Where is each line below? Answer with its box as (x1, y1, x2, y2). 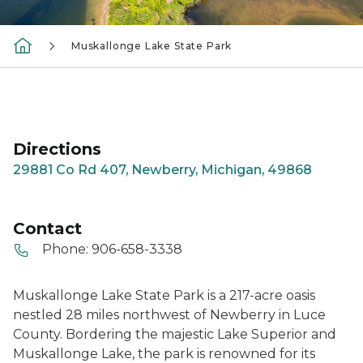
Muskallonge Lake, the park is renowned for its (13, 345, 315, 361)
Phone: (42, 241, 88, 257)
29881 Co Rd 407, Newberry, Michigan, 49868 (13, 162, 312, 177)
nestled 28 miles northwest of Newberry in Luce (13, 306, 326, 322)
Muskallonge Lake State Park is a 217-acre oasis (13, 287, 315, 303)
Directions (13, 139, 101, 159)
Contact (13, 219, 82, 238)
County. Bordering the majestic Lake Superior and (13, 326, 336, 342)
